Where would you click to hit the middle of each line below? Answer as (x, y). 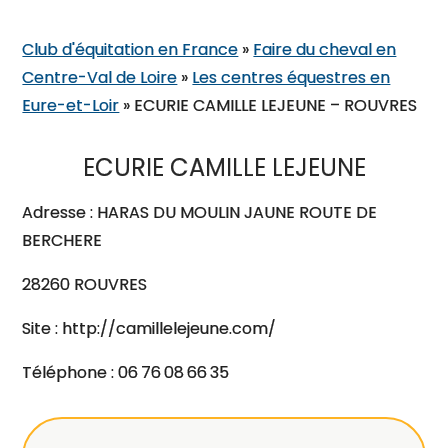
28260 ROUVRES (85, 284)
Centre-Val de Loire (100, 77)
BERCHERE (62, 240)
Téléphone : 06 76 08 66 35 (126, 372)
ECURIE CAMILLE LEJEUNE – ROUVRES (276, 105)
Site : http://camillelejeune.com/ (149, 328)
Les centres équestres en (291, 77)
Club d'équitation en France (130, 49)
